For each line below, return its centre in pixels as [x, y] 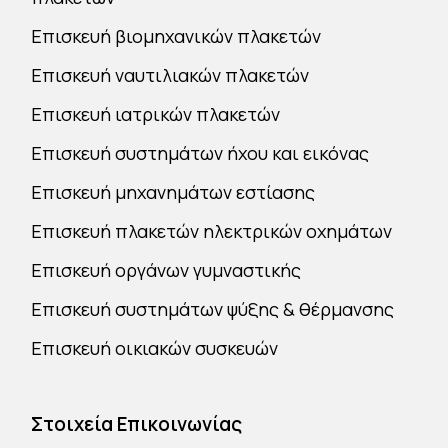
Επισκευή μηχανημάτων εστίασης [173, 192]
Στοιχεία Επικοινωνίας [137, 424]
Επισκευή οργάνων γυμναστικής [166, 270]
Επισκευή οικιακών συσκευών [155, 348]
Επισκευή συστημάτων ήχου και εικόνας [200, 153]
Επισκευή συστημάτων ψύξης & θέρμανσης [213, 309]
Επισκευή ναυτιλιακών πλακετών [170, 75]
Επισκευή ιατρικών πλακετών [156, 114]
